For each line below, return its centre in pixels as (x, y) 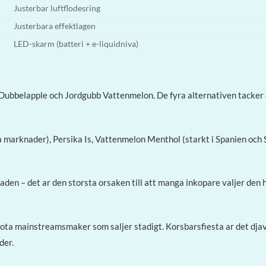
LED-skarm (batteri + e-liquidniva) (76, 44)
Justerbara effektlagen (54, 26)
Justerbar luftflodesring (57, 8)
